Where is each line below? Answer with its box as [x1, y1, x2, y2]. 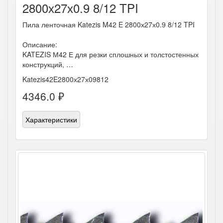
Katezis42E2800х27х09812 [22, 74, 109, 84]
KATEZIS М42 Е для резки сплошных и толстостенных [22, 49, 199, 59]
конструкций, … [22, 59, 73, 69]
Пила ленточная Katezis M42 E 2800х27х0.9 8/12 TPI [22, 19, 195, 29]
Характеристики [25, 114, 77, 124]
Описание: [22, 39, 57, 49]
